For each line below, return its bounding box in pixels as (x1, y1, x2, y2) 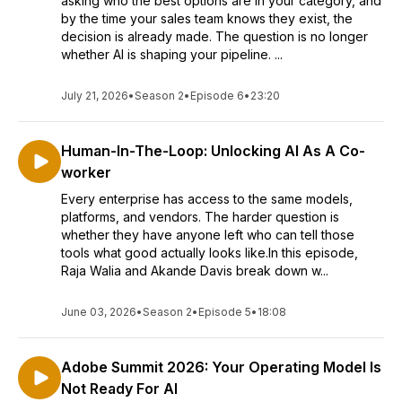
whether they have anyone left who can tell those (61, 227, 354, 242)
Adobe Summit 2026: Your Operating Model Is (61, 358, 381, 376)
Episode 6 (190, 89, 244, 102)
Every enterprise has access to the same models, (61, 191, 353, 206)
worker (61, 163, 111, 181)
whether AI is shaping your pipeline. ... (61, 47, 283, 62)
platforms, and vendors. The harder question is (61, 209, 339, 224)
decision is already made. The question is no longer (61, 29, 368, 44)
